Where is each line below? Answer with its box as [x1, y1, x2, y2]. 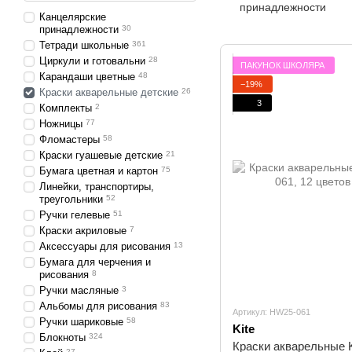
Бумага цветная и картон [39, 165, 158, 177]
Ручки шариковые [39, 316, 123, 328]
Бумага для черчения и [39, 256, 151, 268]
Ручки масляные [39, 284, 119, 296]
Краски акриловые [39, 225, 126, 236]
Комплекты [39, 102, 92, 114]
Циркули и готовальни [39, 55, 145, 67]
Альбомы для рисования [39, 300, 157, 312]
